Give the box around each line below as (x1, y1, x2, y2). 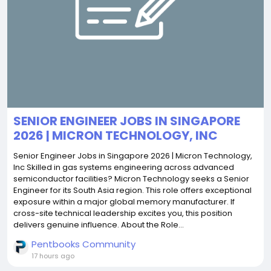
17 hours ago (31, 251, 74, 261)
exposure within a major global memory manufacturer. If (13, 196, 235, 207)
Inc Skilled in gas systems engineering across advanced (13, 162, 234, 173)
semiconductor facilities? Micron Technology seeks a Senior (13, 173, 249, 184)
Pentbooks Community (31, 238, 135, 250)
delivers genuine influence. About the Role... (13, 219, 184, 230)
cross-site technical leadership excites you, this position (13, 207, 232, 219)
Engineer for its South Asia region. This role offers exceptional (13, 184, 252, 196)
